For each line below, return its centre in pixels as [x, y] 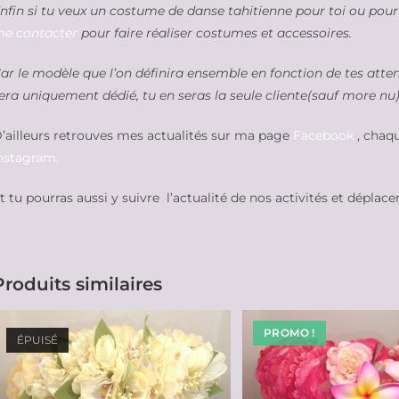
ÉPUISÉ [38, 339]
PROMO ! [289, 333]
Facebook [323, 135]
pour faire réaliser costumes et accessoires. [215, 33]
